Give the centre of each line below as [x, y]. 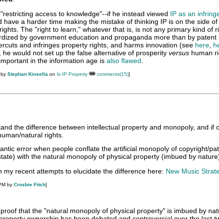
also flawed [124, 61]
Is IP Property [72, 74]
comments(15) [113, 74]
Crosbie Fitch [30, 185]
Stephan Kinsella [28, 74]
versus [179, 53]
